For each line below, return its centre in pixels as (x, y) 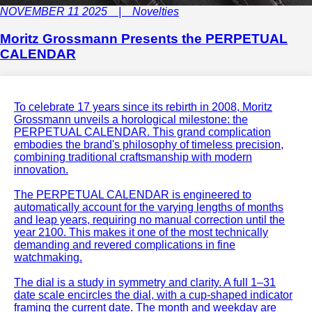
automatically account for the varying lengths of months (149, 208)
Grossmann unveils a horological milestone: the (131, 120)
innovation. (41, 170)
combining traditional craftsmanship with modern (133, 157)
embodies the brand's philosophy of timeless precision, (149, 145)
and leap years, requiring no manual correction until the (149, 220)
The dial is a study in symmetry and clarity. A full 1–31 (145, 283)
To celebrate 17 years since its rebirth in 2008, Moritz (143, 107)
